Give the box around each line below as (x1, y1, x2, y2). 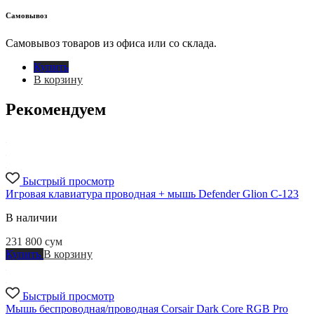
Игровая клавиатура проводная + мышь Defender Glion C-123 (6, 188, 299, 200)
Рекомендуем (6, 100, 106, 119)
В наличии (6, 212, 57, 224)
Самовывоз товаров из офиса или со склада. (6, 37, 217, 50)
